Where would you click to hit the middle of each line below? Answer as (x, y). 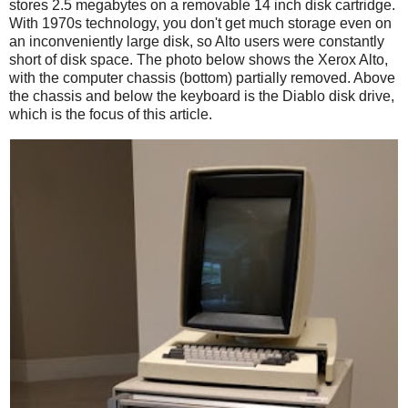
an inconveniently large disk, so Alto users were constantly (197, 41)
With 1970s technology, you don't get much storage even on (200, 23)
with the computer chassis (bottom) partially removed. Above (202, 77)
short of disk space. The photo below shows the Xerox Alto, (199, 59)
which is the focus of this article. (111, 114)
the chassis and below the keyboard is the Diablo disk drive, (202, 96)
